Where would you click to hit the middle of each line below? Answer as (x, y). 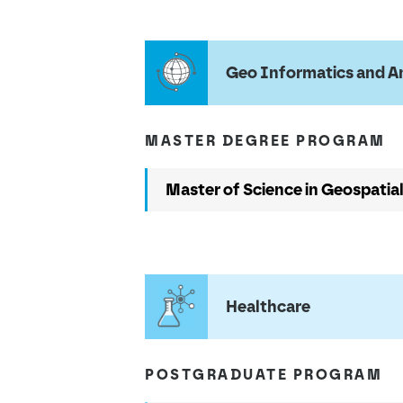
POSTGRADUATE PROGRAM (264, 375)
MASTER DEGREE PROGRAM (265, 141)
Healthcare (269, 307)
